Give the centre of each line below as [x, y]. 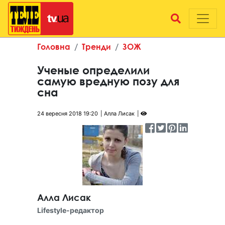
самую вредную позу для [108, 81]
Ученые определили [93, 70]
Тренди [96, 46]
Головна [54, 46]
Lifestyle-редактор [71, 210]
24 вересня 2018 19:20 [68, 114]
